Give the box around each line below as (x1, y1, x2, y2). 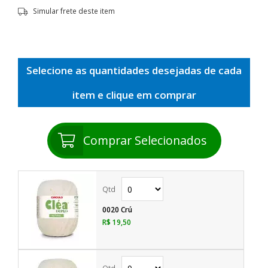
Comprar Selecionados (83, 132, 207, 149)
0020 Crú (102, 205, 132, 215)
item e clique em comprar (72, 87, 196, 102)
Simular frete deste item (33, 5, 115, 16)
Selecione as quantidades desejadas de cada (26, 63, 242, 77)
